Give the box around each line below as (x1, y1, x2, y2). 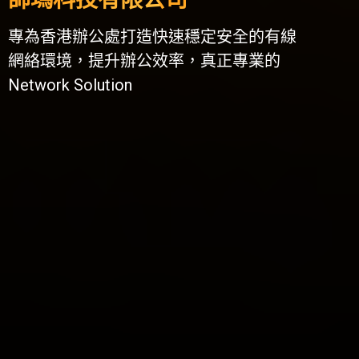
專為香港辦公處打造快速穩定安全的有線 (8, 27, 296, 46)
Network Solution (8, 75, 132, 95)
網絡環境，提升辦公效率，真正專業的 (8, 51, 280, 71)
